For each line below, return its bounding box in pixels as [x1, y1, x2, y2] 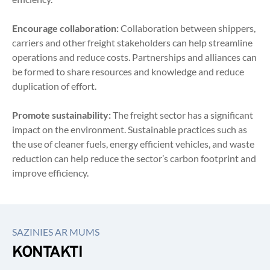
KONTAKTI [12, 243, 82, 263]
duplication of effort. [12, 80, 96, 92]
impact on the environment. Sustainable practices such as [12, 124, 247, 135]
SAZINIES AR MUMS [12, 226, 99, 237]
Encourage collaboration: [12, 22, 119, 34]
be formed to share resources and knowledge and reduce [12, 66, 244, 77]
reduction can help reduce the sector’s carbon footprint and [12, 152, 256, 164]
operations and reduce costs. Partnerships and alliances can [12, 51, 257, 63]
